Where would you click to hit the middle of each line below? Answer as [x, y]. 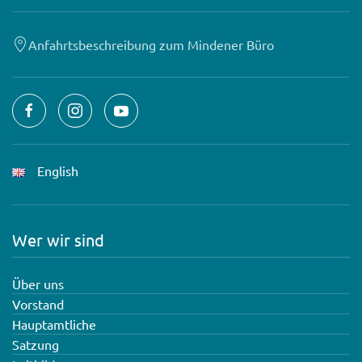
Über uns [38, 283]
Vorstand [38, 303]
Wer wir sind [58, 239]
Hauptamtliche [54, 324]
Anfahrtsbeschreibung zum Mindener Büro [151, 44]
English [58, 170]
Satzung [36, 344]
